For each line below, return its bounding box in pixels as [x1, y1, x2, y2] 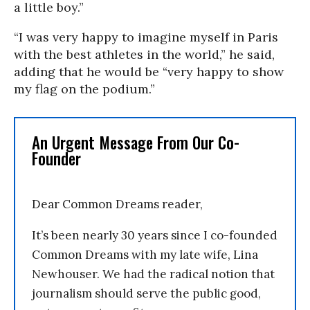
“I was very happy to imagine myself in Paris [14, 28, 278, 45]
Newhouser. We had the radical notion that [32, 266, 275, 282]
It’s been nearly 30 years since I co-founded [32, 227, 277, 243]
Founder [32, 146, 81, 170]
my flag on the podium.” [14, 80, 155, 97]
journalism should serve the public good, [32, 285, 261, 301]
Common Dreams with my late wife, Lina [32, 246, 258, 262]
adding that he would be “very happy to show [14, 63, 284, 80]
